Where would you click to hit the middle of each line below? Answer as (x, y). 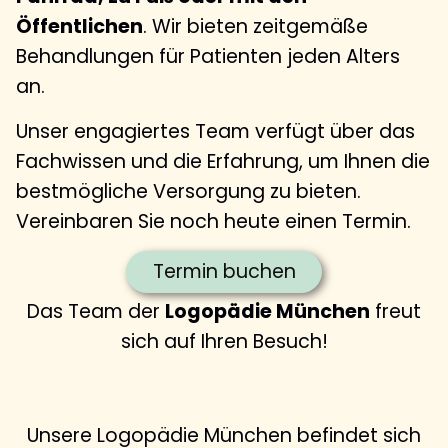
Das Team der (96, 311)
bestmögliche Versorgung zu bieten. (188, 191)
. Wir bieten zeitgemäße (255, 27)
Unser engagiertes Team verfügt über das (215, 131)
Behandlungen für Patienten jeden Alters (208, 57)
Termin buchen (224, 272)
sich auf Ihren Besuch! (224, 341)
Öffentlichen (79, 27)
